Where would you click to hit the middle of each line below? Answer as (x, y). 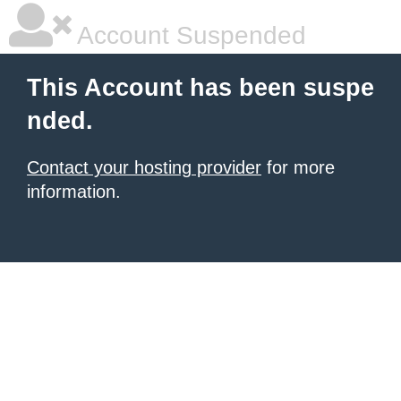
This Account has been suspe (200, 88)
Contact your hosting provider (144, 167)
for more (298, 167)
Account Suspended (189, 35)
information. (74, 192)
